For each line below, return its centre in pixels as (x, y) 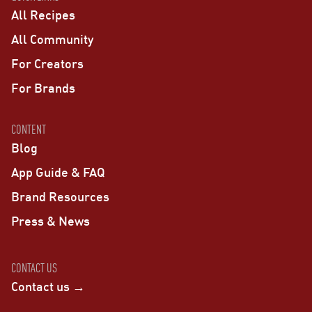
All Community (52, 39)
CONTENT (29, 129)
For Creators (47, 63)
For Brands (43, 87)
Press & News (50, 220)
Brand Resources (60, 196)
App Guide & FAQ (58, 172)
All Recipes (43, 14)
